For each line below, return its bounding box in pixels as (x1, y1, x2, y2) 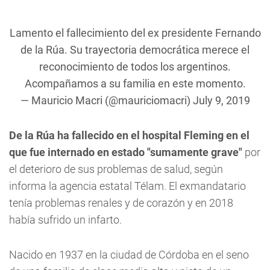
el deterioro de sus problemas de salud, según (9, 163, 223, 175)
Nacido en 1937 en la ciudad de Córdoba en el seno (9, 248, 249, 261)
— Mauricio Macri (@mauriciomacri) (20, 94, 193, 107)
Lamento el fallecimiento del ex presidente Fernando (9, 27, 261, 39)
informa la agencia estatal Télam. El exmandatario (9, 180, 246, 192)
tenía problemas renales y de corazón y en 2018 (9, 196, 233, 209)
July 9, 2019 (192, 94, 250, 107)
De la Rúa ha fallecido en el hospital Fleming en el (9, 129, 250, 142)
